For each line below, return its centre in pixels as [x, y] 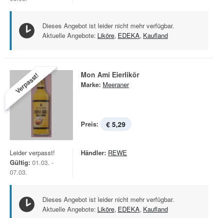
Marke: [91, 84]
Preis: [90, 124]
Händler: [93, 153]
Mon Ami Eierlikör [110, 74]
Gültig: [20, 162]
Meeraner [116, 84]
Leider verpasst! [32, 153]
